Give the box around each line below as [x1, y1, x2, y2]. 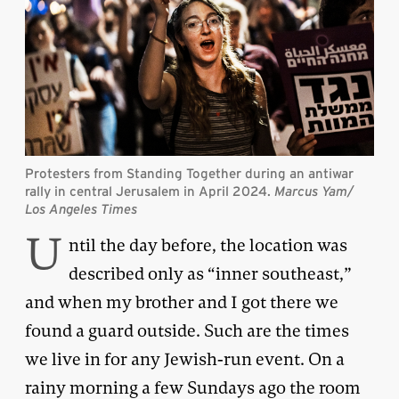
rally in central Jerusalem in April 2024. [25, 183, 274, 199]
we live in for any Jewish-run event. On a [25, 347, 345, 370]
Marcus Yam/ [274, 183, 354, 199]
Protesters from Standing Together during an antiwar [25, 165, 354, 181]
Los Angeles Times [25, 200, 137, 216]
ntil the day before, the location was [69, 233, 347, 256]
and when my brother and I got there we [25, 290, 338, 313]
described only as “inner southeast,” [69, 262, 352, 285]
